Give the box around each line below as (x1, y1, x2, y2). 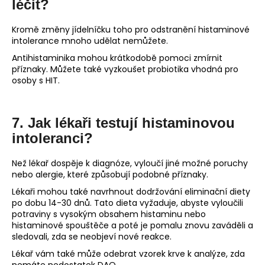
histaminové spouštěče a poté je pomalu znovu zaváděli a (12, 219, 253, 232)
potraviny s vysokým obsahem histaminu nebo (12, 208, 206, 221)
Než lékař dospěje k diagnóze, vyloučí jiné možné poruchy (12, 157, 248, 170)
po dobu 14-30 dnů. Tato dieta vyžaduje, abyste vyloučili (12, 197, 243, 209)
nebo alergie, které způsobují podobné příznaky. (12, 169, 208, 181)
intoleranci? (12, 130, 97, 147)
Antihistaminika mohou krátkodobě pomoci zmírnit (12, 52, 222, 64)
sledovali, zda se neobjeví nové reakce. (12, 231, 172, 243)
